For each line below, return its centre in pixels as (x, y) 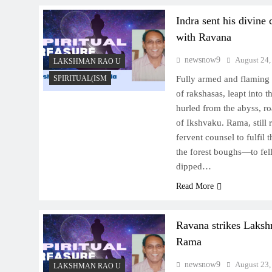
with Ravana (203, 37)
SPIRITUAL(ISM (80, 79)
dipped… (193, 167)
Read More (195, 186)
